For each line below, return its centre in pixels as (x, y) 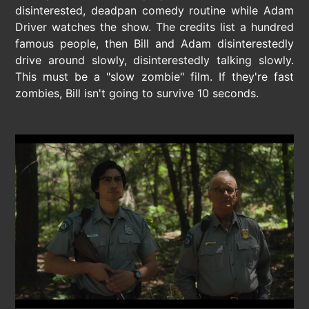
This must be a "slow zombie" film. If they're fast (154, 77)
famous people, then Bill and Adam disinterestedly (154, 44)
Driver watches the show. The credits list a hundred (154, 27)
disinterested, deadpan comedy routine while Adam (154, 11)
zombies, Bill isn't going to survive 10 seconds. (137, 93)
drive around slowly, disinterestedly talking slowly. (154, 60)
